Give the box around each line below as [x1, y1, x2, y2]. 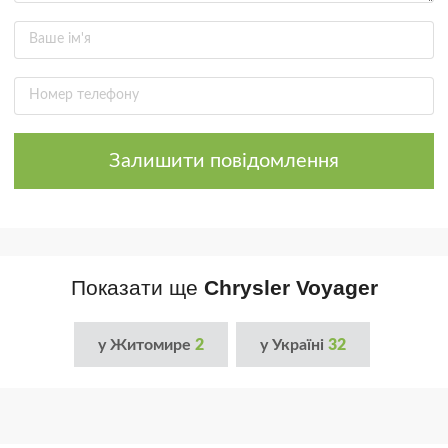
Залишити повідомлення [109, 151, 339, 172]
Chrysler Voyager [203, 276, 378, 300]
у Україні [260, 336, 328, 353]
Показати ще [70, 276, 204, 300]
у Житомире [98, 336, 195, 353]
